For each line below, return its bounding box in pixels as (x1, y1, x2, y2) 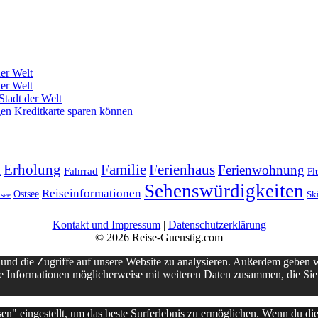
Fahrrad (64, 165, 98, 177)
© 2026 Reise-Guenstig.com (95, 231, 223, 244)
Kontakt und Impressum (52, 219, 160, 231)
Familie (101, 162, 146, 178)
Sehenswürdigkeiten (144, 180, 304, 202)
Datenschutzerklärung (168, 219, 266, 231)
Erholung (4, 161, 61, 179)
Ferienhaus (149, 161, 215, 179)
